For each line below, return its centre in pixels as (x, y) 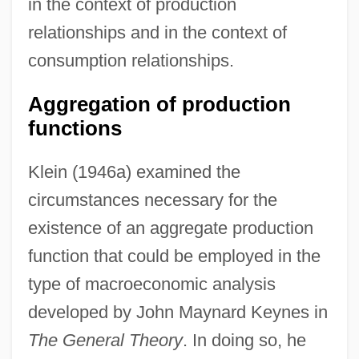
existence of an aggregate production (170, 228)
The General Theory (105, 340)
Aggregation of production (159, 104)
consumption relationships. (131, 60)
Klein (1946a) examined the (134, 171)
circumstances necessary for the (152, 200)
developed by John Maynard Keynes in (177, 312)
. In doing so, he (244, 340)
